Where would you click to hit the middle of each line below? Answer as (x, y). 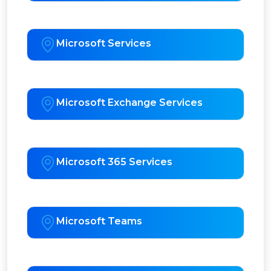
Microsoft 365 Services (114, 162)
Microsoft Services (104, 44)
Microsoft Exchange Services (129, 103)
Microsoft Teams (99, 221)
